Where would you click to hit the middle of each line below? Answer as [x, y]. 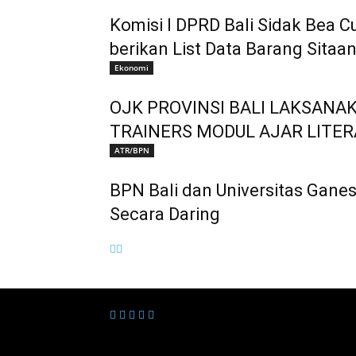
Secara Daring [165, 214]
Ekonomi [132, 68]
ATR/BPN [132, 150]
